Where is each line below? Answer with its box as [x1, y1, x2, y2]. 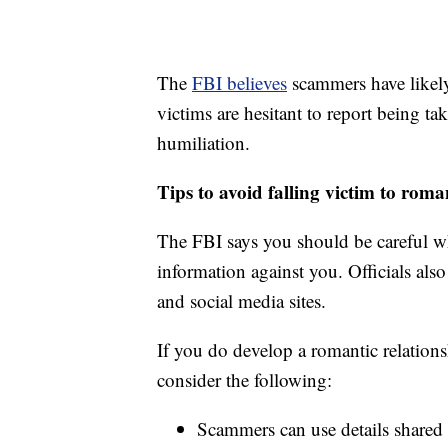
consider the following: [157, 366, 332, 392]
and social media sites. [157, 287, 326, 313]
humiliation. [157, 129, 250, 155]
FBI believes [192, 69, 287, 95]
